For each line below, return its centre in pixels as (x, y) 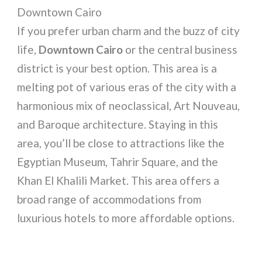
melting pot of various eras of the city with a (127, 87)
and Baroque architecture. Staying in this (118, 125)
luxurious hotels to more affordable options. (126, 218)
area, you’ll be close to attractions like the (121, 143)
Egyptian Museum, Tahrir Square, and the (118, 162)
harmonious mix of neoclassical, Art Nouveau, (129, 106)
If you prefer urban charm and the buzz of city (129, 31)
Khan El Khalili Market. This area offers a (118, 181)
